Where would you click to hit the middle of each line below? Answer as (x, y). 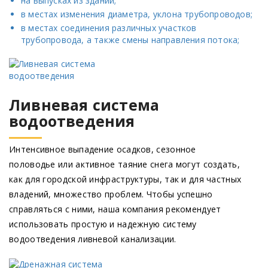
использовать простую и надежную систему (103, 224)
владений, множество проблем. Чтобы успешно (111, 194)
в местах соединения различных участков (109, 28)
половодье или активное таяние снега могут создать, (124, 165)
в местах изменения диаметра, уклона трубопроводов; (137, 14)
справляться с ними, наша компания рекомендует (115, 209)
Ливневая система (84, 105)
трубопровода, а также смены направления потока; (130, 40)
